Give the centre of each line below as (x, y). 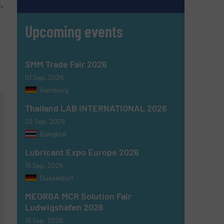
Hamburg (54, 89)
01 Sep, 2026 (44, 77)
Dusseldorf (57, 177)
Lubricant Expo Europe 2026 (82, 152)
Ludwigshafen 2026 (64, 207)
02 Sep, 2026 (45, 121)
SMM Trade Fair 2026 (66, 64)
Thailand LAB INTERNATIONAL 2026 (96, 108)
